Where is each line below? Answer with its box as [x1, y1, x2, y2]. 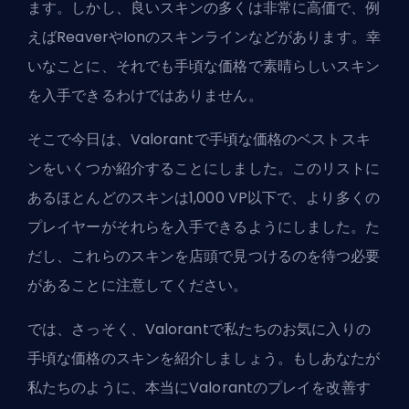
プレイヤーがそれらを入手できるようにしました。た [27, 216, 381, 238]
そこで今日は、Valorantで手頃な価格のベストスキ [27, 129, 371, 151]
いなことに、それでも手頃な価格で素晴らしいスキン [27, 56, 381, 78]
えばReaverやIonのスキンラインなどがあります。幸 [27, 26, 381, 48]
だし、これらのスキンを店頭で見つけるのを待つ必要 [27, 246, 381, 267]
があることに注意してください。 [27, 275, 248, 297]
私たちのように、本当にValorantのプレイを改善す [27, 377, 371, 399]
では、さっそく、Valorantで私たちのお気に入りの [27, 319, 371, 341]
